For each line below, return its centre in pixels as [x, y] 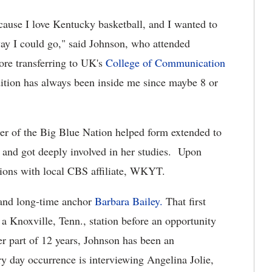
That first [184, 201]
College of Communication [165, 63]
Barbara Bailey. [129, 201]
